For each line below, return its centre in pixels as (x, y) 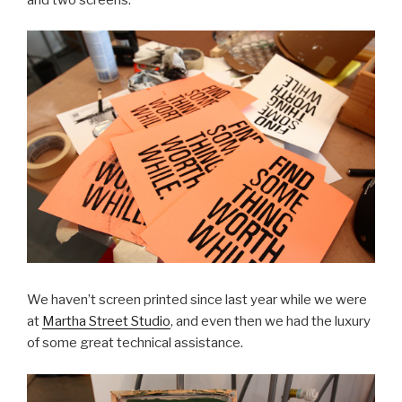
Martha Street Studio (106, 322)
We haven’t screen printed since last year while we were (197, 300)
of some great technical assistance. (135, 343)
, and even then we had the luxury (271, 322)
